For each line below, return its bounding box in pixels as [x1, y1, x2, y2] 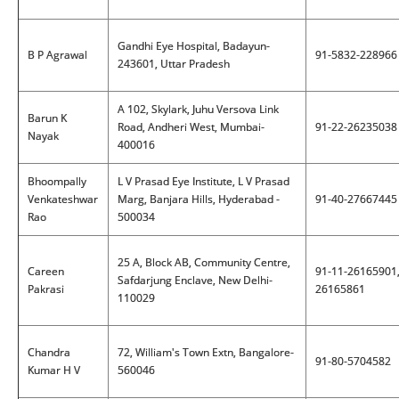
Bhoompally [28, 174, 86, 189]
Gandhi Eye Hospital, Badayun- [118, 38, 270, 53]
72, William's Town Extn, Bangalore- [118, 345, 294, 360]
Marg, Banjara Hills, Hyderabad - [118, 191, 280, 207]
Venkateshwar [28, 191, 98, 207]
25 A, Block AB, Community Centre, [118, 255, 290, 270]
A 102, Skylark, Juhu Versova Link [118, 102, 279, 117]
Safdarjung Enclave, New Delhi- [118, 273, 273, 288]
